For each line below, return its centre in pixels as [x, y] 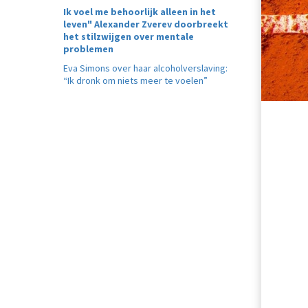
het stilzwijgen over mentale [129, 36]
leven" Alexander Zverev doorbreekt [146, 24]
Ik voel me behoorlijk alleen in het [140, 12]
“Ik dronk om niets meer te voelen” [135, 80]
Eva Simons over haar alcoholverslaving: [145, 68]
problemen [88, 49]
